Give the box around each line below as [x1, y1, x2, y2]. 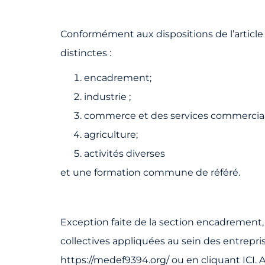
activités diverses [84, 147, 165, 159]
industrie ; [84, 91, 131, 102]
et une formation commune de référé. [60, 166, 240, 178]
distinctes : [60, 47, 111, 59]
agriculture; [84, 128, 138, 140]
